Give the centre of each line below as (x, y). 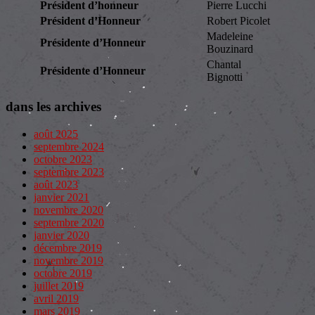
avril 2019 (56, 298)
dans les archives (53, 107)
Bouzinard (230, 49)
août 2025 (56, 134)
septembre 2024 (69, 146)
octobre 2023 (63, 159)
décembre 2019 (68, 247)
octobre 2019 (63, 273)
